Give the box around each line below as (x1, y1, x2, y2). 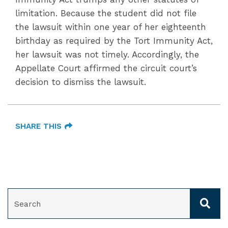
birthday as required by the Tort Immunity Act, (15, 36, 213, 46)
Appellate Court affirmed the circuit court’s (15, 63, 197, 73)
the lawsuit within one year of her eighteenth (15, 22, 206, 32)
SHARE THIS (15, 122, 62, 131)
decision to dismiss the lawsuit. (15, 77, 146, 87)
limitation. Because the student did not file (15, 8, 196, 18)
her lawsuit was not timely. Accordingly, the (15, 49, 199, 60)
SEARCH (7, 189, 35, 197)
